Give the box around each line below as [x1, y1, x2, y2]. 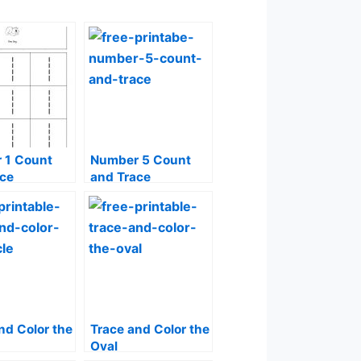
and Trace [90, 169, 151, 185]
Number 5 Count [90, 152, 191, 168]
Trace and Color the [90, 322, 210, 338]
